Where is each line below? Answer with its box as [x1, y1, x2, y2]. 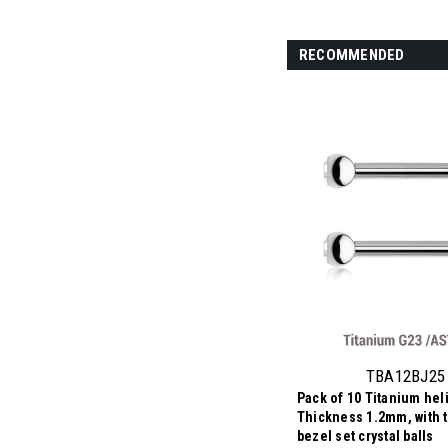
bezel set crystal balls [296, 428, 434, 444]
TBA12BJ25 [365, 366, 446, 386]
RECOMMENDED [298, 46, 405, 64]
